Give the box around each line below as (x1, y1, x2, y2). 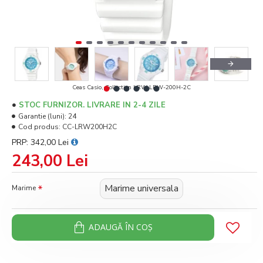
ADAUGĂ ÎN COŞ (88, 221, 153, 233)
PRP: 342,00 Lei (12, 136, 71, 148)
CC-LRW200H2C (62, 122, 117, 131)
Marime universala (104, 181, 178, 195)
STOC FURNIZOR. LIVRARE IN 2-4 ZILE (19, 99, 166, 110)
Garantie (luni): (18, 111, 66, 121)
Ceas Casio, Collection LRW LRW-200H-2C (72, 83, 191, 92)
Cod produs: (18, 122, 60, 131)
